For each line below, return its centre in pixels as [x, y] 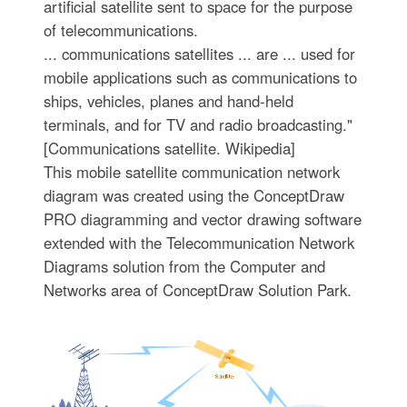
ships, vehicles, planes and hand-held [168, 101]
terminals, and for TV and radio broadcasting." [198, 124]
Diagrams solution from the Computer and [184, 266]
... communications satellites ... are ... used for [199, 54]
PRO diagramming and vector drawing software [202, 219]
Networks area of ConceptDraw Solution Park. [197, 290]
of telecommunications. [120, 30]
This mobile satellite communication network [191, 172]
